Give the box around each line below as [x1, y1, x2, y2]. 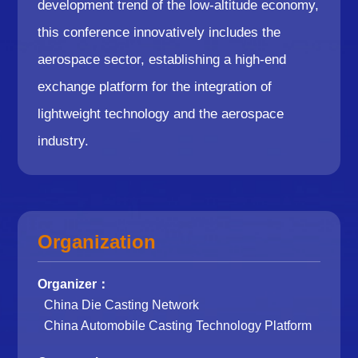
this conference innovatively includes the [38, 24, 281, 40]
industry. [38, 133, 89, 149]
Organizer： [38, 276, 110, 291]
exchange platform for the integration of [38, 78, 272, 94]
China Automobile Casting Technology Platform [44, 318, 312, 332]
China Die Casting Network [44, 297, 200, 312]
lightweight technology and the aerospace [38, 105, 284, 121]
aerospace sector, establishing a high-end [38, 51, 287, 67]
